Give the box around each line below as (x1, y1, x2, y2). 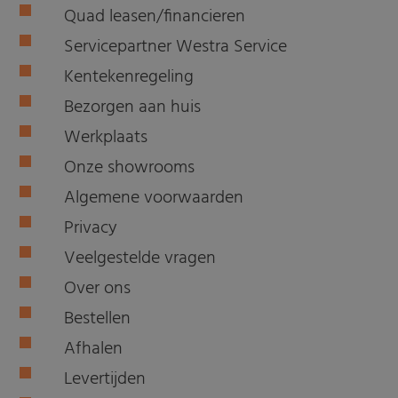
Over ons (64, 274, 131, 303)
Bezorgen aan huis (64, 92, 202, 122)
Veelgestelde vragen (64, 243, 217, 273)
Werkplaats (64, 123, 148, 152)
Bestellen (64, 304, 131, 333)
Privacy (64, 213, 118, 243)
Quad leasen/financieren (64, 2, 246, 31)
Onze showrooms (64, 153, 195, 182)
